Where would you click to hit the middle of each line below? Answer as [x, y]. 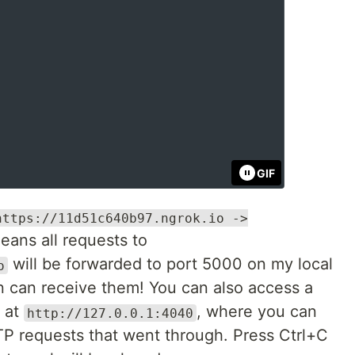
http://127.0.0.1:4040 [110, 313]
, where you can [257, 312]
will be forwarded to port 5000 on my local [170, 264]
